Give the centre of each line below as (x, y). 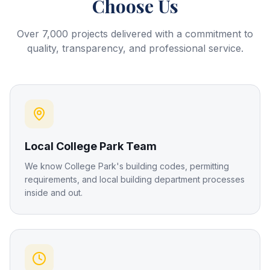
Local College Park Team (91, 146)
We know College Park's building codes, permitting (127, 166)
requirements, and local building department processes (135, 179)
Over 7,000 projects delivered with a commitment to (135, 34)
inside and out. (54, 193)
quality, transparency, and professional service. (135, 48)
